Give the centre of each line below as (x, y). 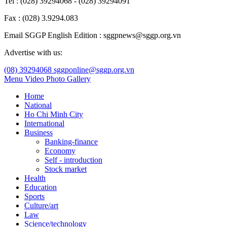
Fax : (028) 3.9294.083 (41, 18)
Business (39, 132)
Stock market (66, 169)
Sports (34, 196)
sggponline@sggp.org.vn (94, 69)
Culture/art (41, 205)
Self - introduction (73, 160)
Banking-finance (71, 141)
